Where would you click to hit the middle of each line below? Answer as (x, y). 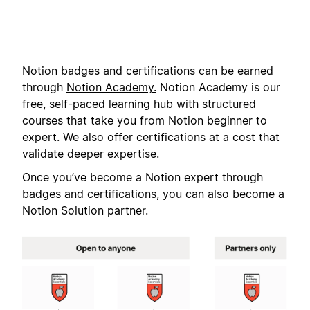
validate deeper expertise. (91, 153)
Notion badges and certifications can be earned (148, 70)
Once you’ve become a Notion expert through (143, 177)
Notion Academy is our (218, 87)
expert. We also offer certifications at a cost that (151, 137)
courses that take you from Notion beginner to (145, 120)
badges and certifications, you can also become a (153, 193)
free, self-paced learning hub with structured (139, 103)
